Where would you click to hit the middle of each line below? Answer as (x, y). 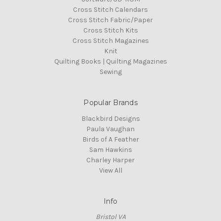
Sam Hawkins (110, 149)
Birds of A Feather (110, 139)
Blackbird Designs (110, 118)
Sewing (110, 72)
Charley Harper (110, 160)
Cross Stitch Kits (110, 30)
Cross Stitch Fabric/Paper (110, 20)
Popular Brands (110, 102)
